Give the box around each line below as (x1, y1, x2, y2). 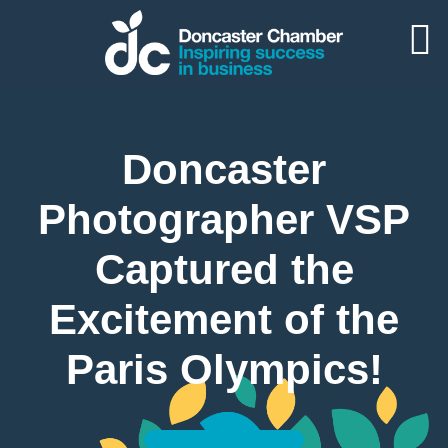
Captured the (94, 246, 354, 293)
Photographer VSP (38, 196, 410, 243)
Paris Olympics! (65, 346, 383, 393)
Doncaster (122, 146, 326, 193)
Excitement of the (49, 296, 399, 343)
